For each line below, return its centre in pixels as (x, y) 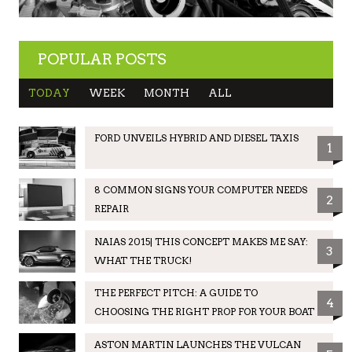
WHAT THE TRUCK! (143, 260)
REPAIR (111, 208)
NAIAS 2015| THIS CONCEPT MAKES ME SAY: (201, 241)
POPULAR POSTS (102, 59)
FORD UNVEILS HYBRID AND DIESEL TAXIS (196, 137)
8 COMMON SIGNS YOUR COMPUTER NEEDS (200, 189)
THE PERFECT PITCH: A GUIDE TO (176, 293)
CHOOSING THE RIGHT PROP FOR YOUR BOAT (204, 312)
